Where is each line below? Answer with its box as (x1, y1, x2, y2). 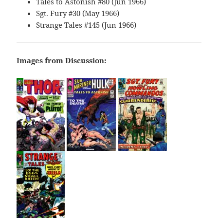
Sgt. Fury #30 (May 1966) (36, 8, 120, 18)
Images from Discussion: (17, 55, 107, 66)
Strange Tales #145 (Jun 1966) (36, 20, 137, 30)
